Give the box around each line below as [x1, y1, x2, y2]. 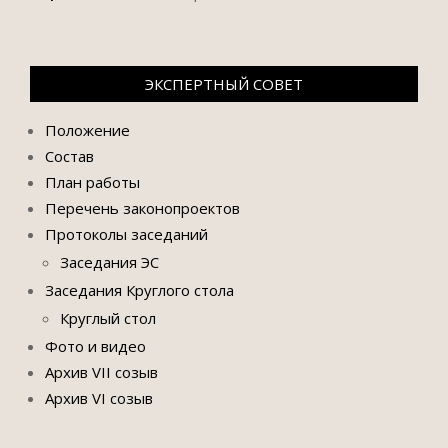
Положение [45, 120, 130, 140]
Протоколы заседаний [45, 224, 208, 244]
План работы [45, 172, 140, 192]
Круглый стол [60, 308, 156, 328]
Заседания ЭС [60, 252, 159, 272]
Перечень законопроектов [45, 198, 240, 218]
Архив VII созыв [45, 362, 158, 382]
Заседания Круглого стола [45, 280, 234, 300]
